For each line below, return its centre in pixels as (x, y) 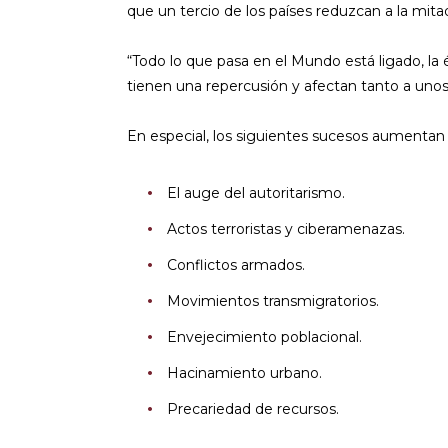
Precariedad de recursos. (253, 409)
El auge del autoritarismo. (256, 193)
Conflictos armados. (236, 265)
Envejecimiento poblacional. (264, 337)
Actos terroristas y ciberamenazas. (286, 229)
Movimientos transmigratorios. (273, 301)
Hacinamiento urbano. (244, 373)
